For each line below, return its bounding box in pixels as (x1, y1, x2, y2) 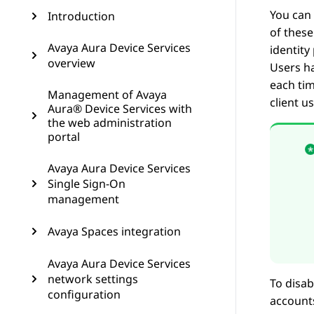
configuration (48, 287, 121, 302)
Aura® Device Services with (48, 101, 192, 116)
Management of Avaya (48, 87, 167, 102)
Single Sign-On (48, 176, 125, 191)
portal (48, 129, 80, 144)
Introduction (48, 8, 115, 24)
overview (48, 55, 95, 71)
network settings (48, 271, 138, 287)
